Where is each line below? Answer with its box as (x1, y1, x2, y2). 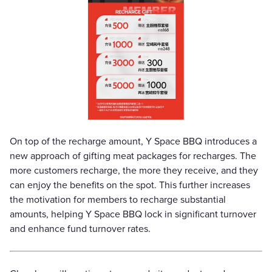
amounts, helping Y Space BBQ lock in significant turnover (10, 208, 256, 220)
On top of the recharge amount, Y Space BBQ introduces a (10, 135, 257, 148)
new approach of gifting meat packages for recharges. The (10, 149, 256, 162)
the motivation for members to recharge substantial (10, 193, 226, 206)
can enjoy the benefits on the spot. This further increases (10, 178, 250, 191)
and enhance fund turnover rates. (10, 222, 151, 235)
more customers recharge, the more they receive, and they (10, 164, 258, 177)
